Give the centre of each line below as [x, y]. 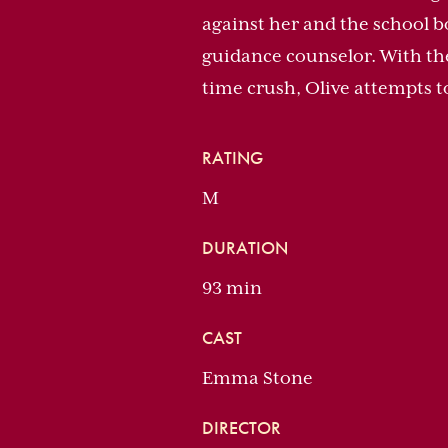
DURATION [245, 247]
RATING [232, 157]
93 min [232, 288]
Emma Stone [257, 378]
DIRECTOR [241, 427]
